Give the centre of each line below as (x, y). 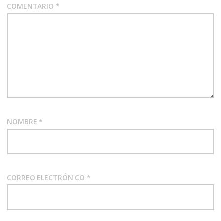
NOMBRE (23, 121)
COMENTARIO (31, 6)
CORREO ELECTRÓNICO (47, 178)
